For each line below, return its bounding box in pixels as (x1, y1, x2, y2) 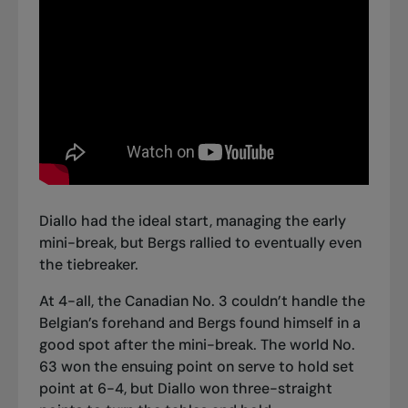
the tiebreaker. (38, 255, 138, 275)
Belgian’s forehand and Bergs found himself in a (38, 313, 361, 333)
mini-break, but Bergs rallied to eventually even (38, 233, 362, 253)
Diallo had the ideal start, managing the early (38, 211, 346, 231)
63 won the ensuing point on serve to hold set (38, 357, 354, 377)
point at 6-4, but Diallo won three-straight (38, 379, 332, 399)
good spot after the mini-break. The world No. (38, 335, 355, 355)
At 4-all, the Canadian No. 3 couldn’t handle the (38, 291, 365, 311)
